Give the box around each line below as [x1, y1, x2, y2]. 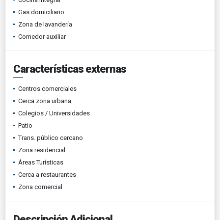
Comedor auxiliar [18, 32, 66, 40]
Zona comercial [18, 183, 62, 191]
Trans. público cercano [18, 134, 83, 141]
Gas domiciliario [18, 8, 64, 16]
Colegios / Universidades [18, 109, 90, 117]
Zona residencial [18, 146, 65, 154]
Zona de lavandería [18, 20, 72, 28]
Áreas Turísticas [18, 158, 63, 166]
